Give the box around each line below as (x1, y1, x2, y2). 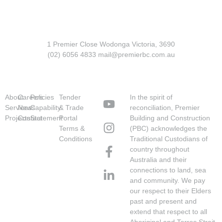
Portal (59, 113, 78, 122)
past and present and (130, 197, 197, 205)
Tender (59, 93, 81, 101)
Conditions (59, 134, 93, 143)
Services (5, 103, 32, 111)
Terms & (59, 124, 85, 132)
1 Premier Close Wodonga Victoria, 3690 (47, 40, 175, 49)
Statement (30, 113, 63, 122)
